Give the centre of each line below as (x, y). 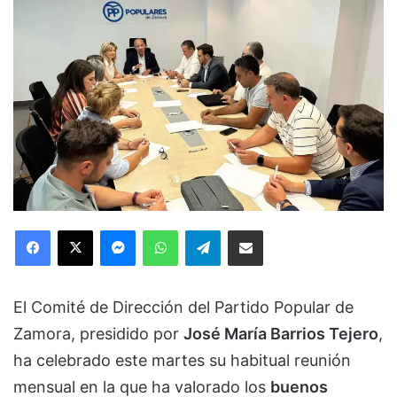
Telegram (245, 229)
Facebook (77, 229)
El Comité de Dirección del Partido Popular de (183, 307)
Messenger (166, 229)
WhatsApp (206, 229)
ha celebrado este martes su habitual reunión (182, 360)
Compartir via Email (276, 229)
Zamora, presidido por (98, 333)
